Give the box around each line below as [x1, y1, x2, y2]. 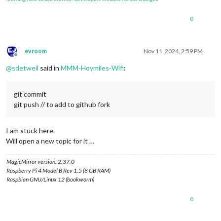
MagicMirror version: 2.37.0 [6, 157, 74, 165]
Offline [15, 54, 34, 62]
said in [38, 63, 61, 72]
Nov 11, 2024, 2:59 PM [144, 47, 203, 55]
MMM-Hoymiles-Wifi [61, 63, 124, 72]
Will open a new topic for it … [6, 136, 94, 145]
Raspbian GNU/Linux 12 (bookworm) [6, 175, 94, 183]
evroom [25, 47, 47, 55]
